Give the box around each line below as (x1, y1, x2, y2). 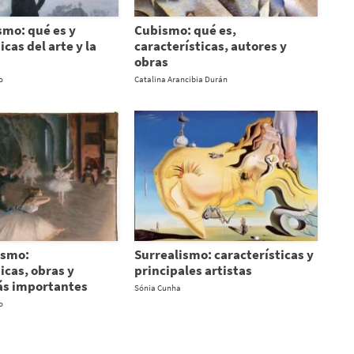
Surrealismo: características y (134, 245, 314, 263)
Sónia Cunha (134, 281, 181, 293)
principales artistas (134, 261, 252, 279)
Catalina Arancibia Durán (134, 73, 228, 85)
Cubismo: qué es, (134, 21, 236, 39)
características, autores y (134, 36, 287, 55)
